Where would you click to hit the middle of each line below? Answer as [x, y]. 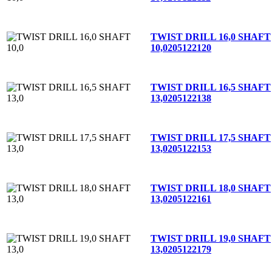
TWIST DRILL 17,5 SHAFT [211, 137]
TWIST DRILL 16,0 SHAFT [211, 36]
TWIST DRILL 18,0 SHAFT [211, 188]
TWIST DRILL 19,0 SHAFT [211, 238]
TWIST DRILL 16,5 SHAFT [211, 87]
